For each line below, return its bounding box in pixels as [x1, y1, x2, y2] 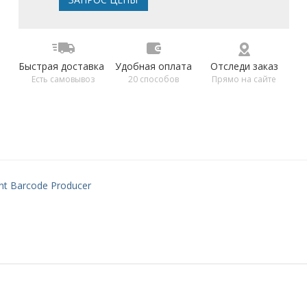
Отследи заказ [210, 60, 278, 73]
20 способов [128, 73, 180, 86]
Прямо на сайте [212, 73, 277, 86]
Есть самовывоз [32, 73, 95, 86]
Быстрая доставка [18, 60, 104, 73]
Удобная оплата [115, 60, 193, 73]
